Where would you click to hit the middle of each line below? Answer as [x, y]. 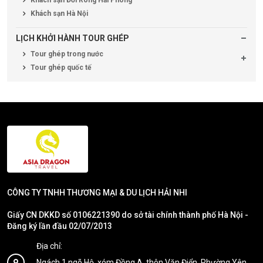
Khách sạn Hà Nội [58, 13]
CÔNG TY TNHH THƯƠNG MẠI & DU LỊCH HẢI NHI [97, 192]
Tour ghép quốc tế [60, 67]
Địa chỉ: [49, 246]
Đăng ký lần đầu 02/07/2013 [60, 226]
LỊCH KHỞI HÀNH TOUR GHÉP [73, 38]
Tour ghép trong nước [66, 54]
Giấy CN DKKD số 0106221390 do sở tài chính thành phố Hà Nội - [128, 215]
